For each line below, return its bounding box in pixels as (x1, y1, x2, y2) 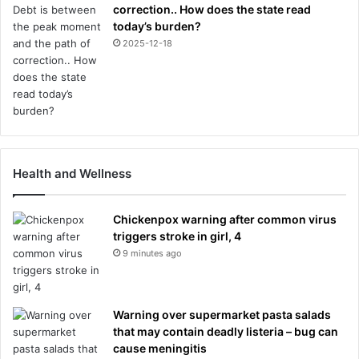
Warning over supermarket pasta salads (113, 307, 331, 321)
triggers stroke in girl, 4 (113, 228, 241, 243)
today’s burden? (113, 18, 201, 33)
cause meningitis (113, 341, 207, 355)
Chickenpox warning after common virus (113, 212, 337, 226)
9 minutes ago (123, 247, 182, 259)
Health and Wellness (13, 165, 131, 181)
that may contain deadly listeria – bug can (113, 324, 338, 338)
